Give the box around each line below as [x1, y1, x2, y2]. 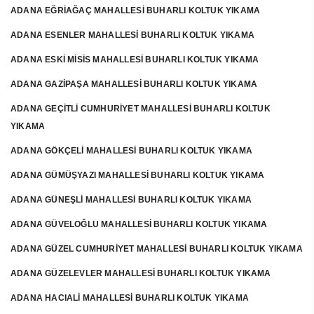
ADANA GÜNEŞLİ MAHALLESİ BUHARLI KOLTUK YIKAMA [11, 195, 252, 205]
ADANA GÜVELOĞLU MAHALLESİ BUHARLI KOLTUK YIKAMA [11, 219, 268, 229]
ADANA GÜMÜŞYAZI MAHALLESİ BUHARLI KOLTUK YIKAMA [11, 170, 265, 180]
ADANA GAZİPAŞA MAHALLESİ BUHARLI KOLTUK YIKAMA [11, 79, 258, 89]
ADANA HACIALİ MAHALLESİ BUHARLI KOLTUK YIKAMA [11, 293, 249, 303]
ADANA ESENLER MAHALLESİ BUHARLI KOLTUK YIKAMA [11, 30, 254, 40]
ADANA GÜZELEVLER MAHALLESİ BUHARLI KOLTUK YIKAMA [11, 268, 271, 278]
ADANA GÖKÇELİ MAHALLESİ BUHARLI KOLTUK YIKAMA [11, 146, 252, 156]
